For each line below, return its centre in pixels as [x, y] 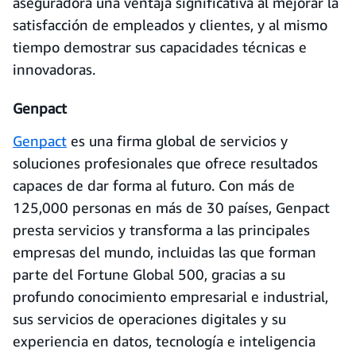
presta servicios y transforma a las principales [161, 230]
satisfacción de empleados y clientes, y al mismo [170, 25]
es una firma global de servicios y [177, 141]
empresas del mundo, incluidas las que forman [164, 252]
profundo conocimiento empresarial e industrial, [170, 296]
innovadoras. [54, 69]
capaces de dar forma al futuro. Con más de [154, 185]
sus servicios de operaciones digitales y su [149, 319]
